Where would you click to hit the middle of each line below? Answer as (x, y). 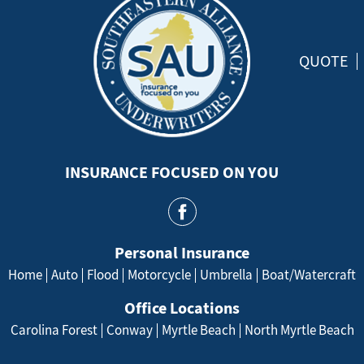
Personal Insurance (182, 252)
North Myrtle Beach (299, 330)
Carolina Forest (54, 330)
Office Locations (182, 308)
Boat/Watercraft (309, 275)
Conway (129, 330)
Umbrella (226, 275)
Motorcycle (159, 275)
